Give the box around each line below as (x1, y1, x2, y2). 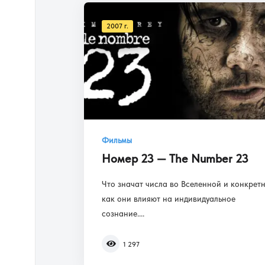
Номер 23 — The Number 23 (102, 151, 248, 166)
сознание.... (102, 209, 144, 219)
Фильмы (102, 135, 132, 146)
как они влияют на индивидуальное (102, 194, 235, 205)
